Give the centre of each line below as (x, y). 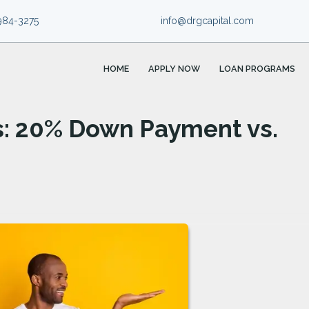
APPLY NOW (175, 69)
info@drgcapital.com (207, 20)
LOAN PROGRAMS (257, 69)
